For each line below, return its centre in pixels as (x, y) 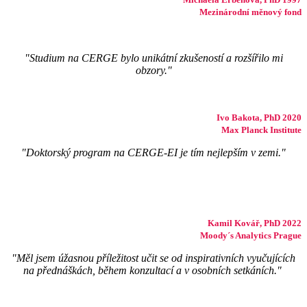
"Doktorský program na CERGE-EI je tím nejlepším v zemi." (153, 152)
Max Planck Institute (261, 130)
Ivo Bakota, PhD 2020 (259, 117)
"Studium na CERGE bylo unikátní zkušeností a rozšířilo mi (153, 58)
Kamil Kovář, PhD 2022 (255, 223)
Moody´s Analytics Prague (251, 235)
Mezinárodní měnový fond (250, 12)
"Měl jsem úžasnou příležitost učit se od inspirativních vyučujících (153, 258)
